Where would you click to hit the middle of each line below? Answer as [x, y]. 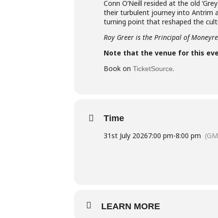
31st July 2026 [126, 136]
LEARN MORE [131, 206]
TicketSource [153, 69]
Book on [118, 68]
